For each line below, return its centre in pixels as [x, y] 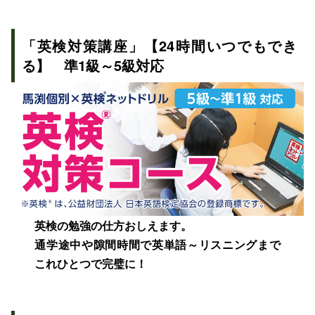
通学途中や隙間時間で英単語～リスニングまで [157, 245]
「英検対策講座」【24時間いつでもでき [159, 46]
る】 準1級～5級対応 [92, 65]
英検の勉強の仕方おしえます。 [114, 226]
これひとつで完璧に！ [91, 264]
